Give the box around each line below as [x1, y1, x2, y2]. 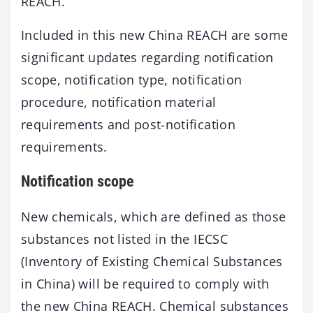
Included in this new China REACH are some [21, 27, 289, 44]
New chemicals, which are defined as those [21, 208, 286, 225]
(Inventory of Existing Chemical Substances [21, 252, 283, 270]
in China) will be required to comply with [21, 275, 270, 292]
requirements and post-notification [21, 116, 235, 133]
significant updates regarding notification [21, 49, 274, 66]
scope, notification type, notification [21, 71, 242, 89]
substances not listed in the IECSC [21, 230, 228, 247]
